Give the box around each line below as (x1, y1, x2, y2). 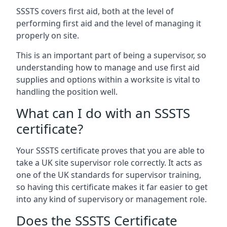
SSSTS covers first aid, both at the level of (16, 6, 174, 17)
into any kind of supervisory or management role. (16, 194, 207, 205)
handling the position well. (16, 86, 118, 97)
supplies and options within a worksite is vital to (16, 74, 200, 85)
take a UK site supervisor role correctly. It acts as (16, 157, 202, 168)
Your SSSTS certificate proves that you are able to (16, 145, 205, 156)
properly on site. (16, 30, 79, 41)
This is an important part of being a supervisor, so (16, 50, 206, 61)
